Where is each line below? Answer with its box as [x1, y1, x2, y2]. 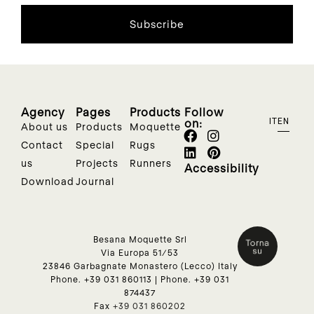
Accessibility [184, 161, 259, 175]
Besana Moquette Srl [93, 233, 187, 244]
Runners [130, 156, 172, 169]
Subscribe [130, 17, 184, 30]
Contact [21, 138, 63, 151]
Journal [75, 175, 114, 187]
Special [75, 138, 114, 151]
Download [21, 175, 74, 187]
